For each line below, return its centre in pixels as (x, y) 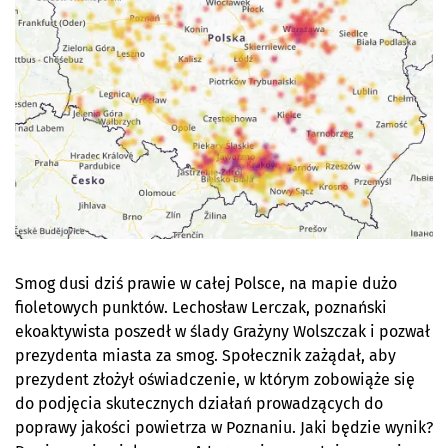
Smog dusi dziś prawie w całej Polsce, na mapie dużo (206, 284)
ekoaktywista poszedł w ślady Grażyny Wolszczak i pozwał (222, 332)
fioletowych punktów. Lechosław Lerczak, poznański (201, 308)
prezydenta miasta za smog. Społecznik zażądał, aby (205, 356)
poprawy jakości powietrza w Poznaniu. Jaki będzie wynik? (224, 428)
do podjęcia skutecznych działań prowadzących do (199, 404)
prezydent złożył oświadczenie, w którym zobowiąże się (215, 380)
